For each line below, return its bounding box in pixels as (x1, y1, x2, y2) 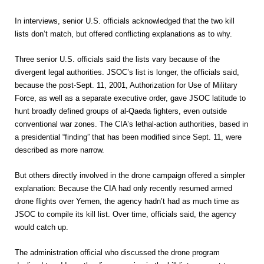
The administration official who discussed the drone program (15, 248, 220, 257)
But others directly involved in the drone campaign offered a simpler (15, 171, 245, 180)
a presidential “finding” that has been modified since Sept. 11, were (15, 133, 242, 141)
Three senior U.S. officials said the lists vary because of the (15, 55, 220, 64)
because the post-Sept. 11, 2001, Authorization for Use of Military (15, 81, 237, 90)
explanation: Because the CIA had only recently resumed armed (15, 184, 232, 193)
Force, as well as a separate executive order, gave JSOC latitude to (15, 94, 246, 103)
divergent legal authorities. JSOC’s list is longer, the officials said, (15, 68, 239, 77)
